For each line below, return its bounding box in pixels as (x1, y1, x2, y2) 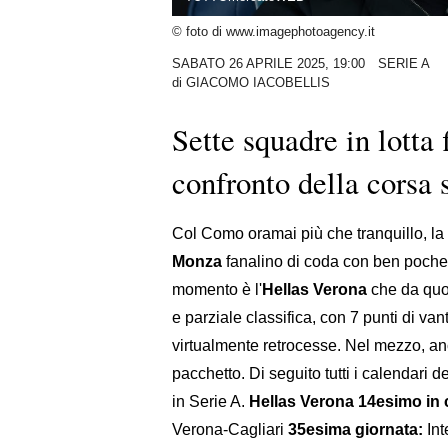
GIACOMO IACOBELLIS (186, 75, 330, 91)
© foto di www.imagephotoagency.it (172, 24, 375, 40)
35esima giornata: (288, 420, 423, 438)
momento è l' (172, 280, 262, 298)
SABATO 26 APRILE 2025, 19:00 (172, 56, 365, 72)
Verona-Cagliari (172, 420, 288, 438)
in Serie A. (172, 392, 249, 410)
